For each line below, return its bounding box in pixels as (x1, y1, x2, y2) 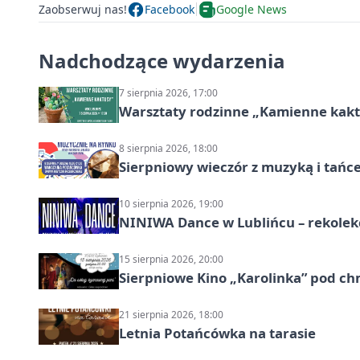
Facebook (145, 2, 194, 18)
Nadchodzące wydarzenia (39, 47, 285, 74)
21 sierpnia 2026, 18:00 (119, 307, 223, 321)
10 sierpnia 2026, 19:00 (119, 196, 223, 211)
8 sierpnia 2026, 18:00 (119, 141, 218, 155)
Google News (216, 2, 287, 18)
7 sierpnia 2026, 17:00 (119, 85, 218, 100)
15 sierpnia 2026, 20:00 (119, 252, 223, 266)
